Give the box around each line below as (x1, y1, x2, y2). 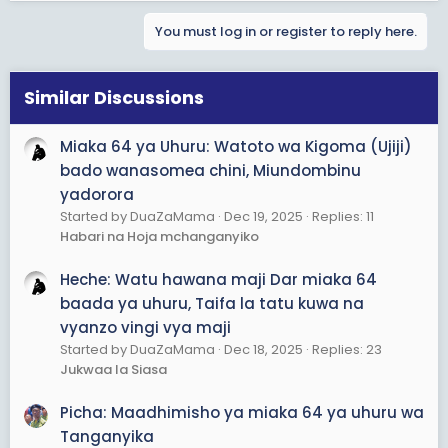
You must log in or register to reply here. (155, 22, 417, 42)
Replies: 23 (312, 339, 382, 359)
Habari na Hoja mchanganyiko (60, 226, 259, 246)
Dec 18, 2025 (224, 339, 303, 359)
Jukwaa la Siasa (60, 359, 167, 379)
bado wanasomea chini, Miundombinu (60, 159, 361, 181)
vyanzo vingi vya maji (60, 316, 231, 338)
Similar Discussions (24, 85, 204, 111)
